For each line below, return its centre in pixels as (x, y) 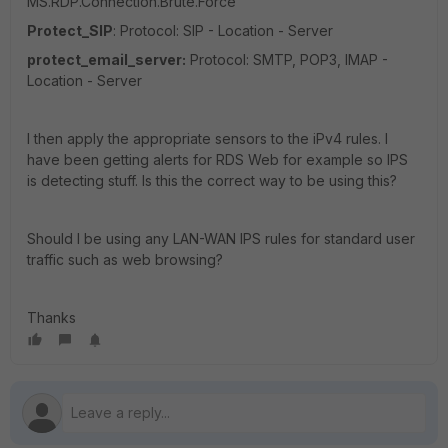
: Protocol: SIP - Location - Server (223, 30)
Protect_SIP (70, 30)
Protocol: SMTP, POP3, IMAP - (287, 59)
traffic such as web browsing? (125, 259)
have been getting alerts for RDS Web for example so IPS (217, 159)
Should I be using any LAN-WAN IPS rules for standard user (221, 238)
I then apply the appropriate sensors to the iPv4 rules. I (207, 138)
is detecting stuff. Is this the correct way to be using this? (212, 180)
